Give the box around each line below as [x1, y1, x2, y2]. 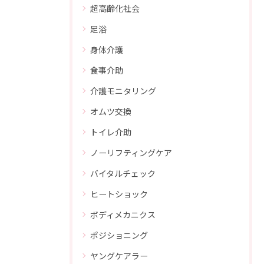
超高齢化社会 [90, 2, 140, 14]
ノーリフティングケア [90, 146, 172, 159]
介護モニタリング [90, 84, 156, 97]
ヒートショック [90, 187, 148, 200]
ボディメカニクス [90, 208, 156, 220]
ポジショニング [90, 229, 148, 241]
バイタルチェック [90, 167, 156, 179]
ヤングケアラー [90, 249, 148, 262]
